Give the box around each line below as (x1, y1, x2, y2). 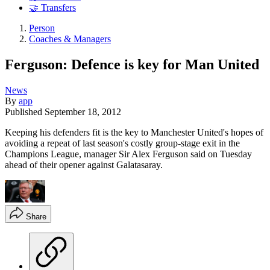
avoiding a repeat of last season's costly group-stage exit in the (5, 137, 240, 148)
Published (5, 106, 45, 117)
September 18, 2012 (45, 106, 121, 117)
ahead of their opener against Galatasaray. (5, 159, 163, 170)
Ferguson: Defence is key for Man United (5, 56, 259, 72)
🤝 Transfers (29, 2, 76, 13)
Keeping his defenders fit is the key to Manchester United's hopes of (5, 127, 263, 137)
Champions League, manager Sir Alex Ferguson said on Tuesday (5, 148, 252, 159)
